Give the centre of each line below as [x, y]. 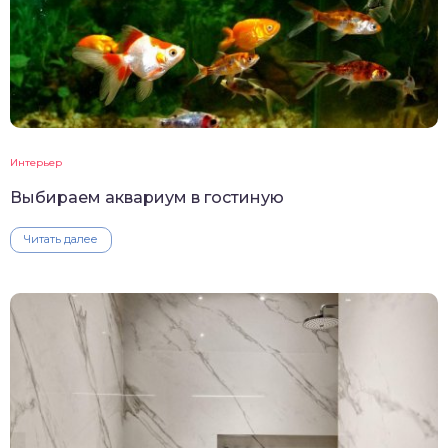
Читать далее [61, 239]
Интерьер [36, 163]
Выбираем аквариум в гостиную [147, 198]
